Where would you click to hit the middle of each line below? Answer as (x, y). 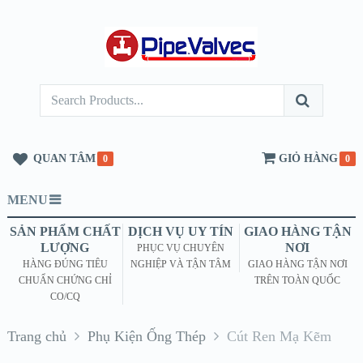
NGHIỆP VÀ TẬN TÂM (181, 264)
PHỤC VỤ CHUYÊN (181, 248)
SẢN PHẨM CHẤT (65, 231)
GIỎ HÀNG (309, 158)
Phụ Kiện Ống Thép (146, 336)
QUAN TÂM (64, 158)
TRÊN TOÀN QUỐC (298, 280)
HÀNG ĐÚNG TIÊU (65, 264)
